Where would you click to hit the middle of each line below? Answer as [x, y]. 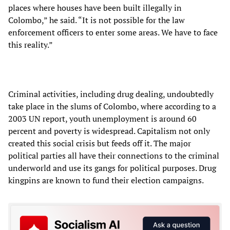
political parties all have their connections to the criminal [114, 155]
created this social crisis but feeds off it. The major [100, 143]
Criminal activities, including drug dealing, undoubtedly [111, 94]
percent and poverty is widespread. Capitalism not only [109, 131]
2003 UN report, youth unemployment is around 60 [102, 118]
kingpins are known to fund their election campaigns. [106, 180]
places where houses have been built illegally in [95, 7]
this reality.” [31, 44]
